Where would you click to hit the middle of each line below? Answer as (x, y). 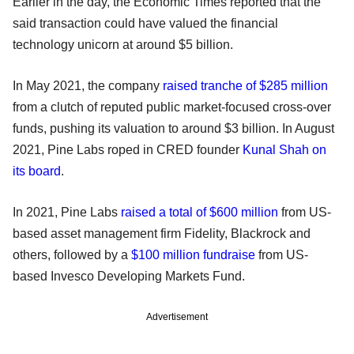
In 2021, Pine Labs (67, 212)
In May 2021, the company (88, 85)
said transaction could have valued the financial (145, 23)
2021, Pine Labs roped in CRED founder (128, 149)
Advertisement (177, 316)
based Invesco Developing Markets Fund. (137, 276)
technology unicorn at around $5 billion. (123, 44)
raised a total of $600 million (200, 212)
